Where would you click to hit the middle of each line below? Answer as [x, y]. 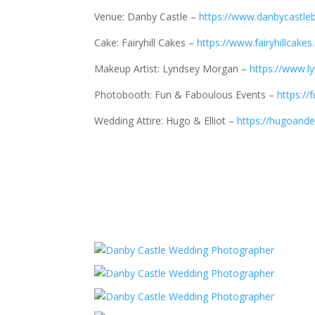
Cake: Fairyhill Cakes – [146, 42]
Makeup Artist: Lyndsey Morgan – [172, 68]
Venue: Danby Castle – [147, 16]
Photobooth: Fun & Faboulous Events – [186, 94]
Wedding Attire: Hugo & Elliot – [166, 120]
